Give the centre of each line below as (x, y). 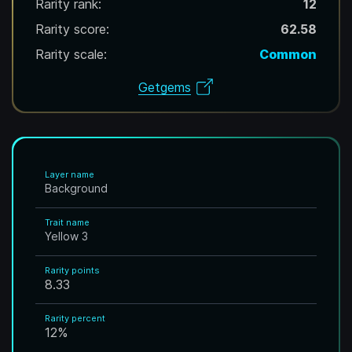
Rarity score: (72, 29)
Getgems (164, 87)
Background (76, 188)
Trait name (67, 222)
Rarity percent (75, 318)
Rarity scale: (71, 54)
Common (288, 54)
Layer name (70, 174)
